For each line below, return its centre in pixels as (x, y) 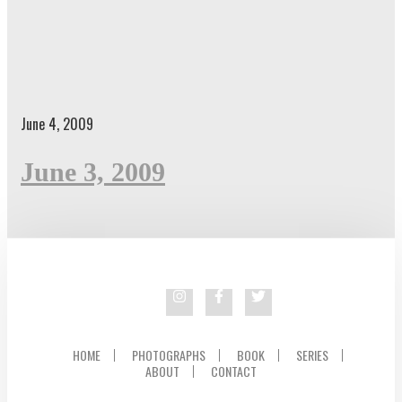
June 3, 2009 (93, 171)
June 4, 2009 (57, 123)
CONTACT (234, 371)
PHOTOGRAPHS (169, 354)
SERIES (312, 354)
